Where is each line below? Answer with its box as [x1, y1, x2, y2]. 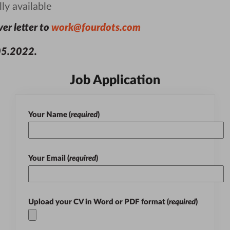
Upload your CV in [28, 198, 93, 206]
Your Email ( [28, 154, 69, 162]
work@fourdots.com [51, 22, 141, 33]
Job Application [70, 73, 160, 87]
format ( [140, 198, 169, 206]
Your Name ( [28, 110, 71, 119]
